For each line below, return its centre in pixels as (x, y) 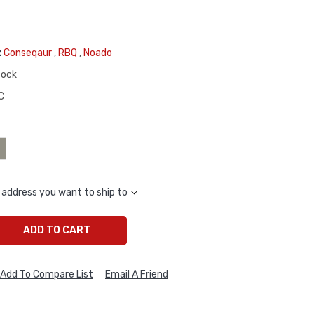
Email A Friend (137, 275)
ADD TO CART (57, 231)
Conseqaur (28, 53)
